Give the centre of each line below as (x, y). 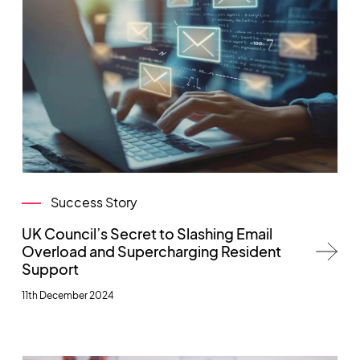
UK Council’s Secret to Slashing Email (147, 233)
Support (50, 268)
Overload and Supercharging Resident (151, 251)
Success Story (94, 202)
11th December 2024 (67, 295)
